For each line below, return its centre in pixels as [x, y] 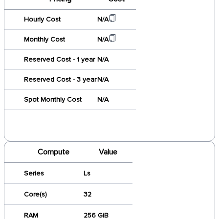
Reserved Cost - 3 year [60, 79]
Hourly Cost [42, 19]
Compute [53, 152]
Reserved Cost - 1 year [59, 59]
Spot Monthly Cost [53, 99]
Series [34, 173]
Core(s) [35, 194]
